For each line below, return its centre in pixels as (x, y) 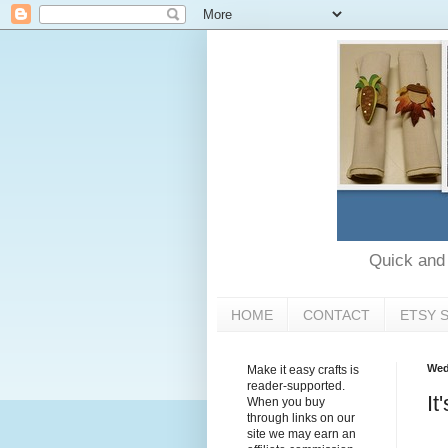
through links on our (301, 418)
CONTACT (336, 314)
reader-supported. (296, 386)
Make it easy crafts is (303, 370)
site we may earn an (301, 434)
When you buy (286, 402)
